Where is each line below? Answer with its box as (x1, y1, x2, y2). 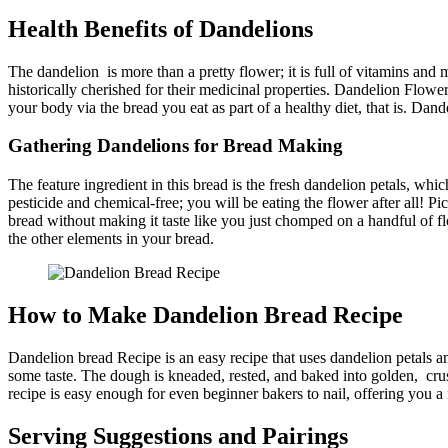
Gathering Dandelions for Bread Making (8, 135, 343, 157)
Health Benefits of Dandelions (8, 15, 313, 42)
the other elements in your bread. (8, 230, 214, 248)
